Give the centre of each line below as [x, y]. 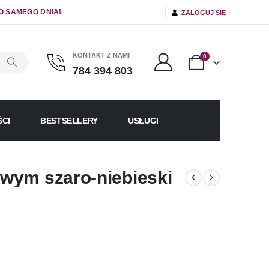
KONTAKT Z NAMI [101, 56]
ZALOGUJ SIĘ [202, 12]
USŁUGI [143, 120]
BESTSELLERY [69, 120]
